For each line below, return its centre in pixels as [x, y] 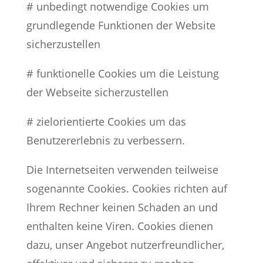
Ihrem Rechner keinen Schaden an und [122, 207]
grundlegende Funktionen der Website [121, 25]
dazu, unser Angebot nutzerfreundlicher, [125, 245]
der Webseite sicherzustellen [97, 92]
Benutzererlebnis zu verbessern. [105, 140]
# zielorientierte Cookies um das [106, 122]
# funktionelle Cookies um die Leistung [122, 73]
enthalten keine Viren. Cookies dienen [119, 226]
